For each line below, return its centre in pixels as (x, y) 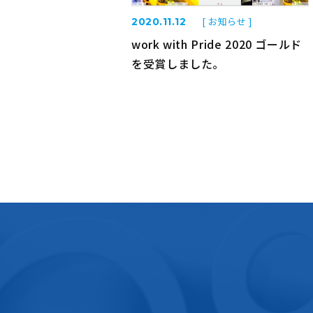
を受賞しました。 (178, 63)
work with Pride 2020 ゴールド (216, 44)
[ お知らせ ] (227, 21)
